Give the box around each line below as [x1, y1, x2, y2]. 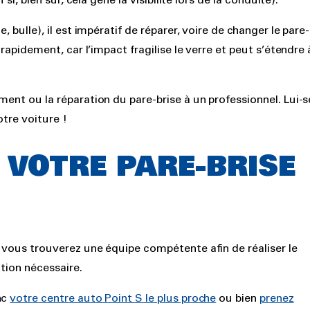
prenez [259, 293, 294, 304]
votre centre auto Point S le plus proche [10, 293, 217, 304]
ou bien [216, 293, 259, 304]
